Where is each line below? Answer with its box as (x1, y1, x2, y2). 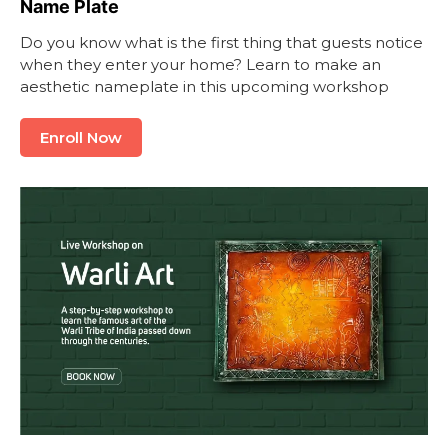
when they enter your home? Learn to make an (20, 54, 381, 74)
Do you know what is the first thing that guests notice (20, 32, 423, 52)
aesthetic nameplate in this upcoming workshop (20, 76, 389, 96)
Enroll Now (40, 127, 122, 147)
